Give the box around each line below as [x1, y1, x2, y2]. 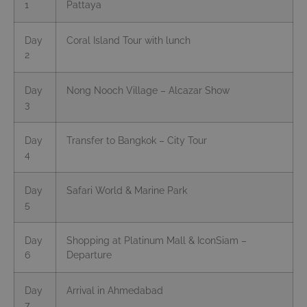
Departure [66, 249, 112, 261]
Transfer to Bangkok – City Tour [66, 134, 207, 147]
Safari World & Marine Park [66, 184, 187, 197]
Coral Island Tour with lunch [66, 34, 191, 47]
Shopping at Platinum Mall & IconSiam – [66, 234, 247, 247]
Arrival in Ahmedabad [66, 284, 163, 297]
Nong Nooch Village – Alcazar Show [66, 84, 230, 97]
